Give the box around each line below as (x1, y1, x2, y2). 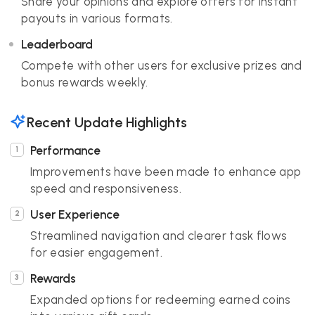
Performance (30, 143, 101, 157)
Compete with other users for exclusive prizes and (21, 58, 302, 72)
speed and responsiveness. (30, 181, 182, 195)
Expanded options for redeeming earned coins (30, 292, 291, 307)
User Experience (30, 207, 120, 221)
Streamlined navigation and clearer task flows (30, 229, 288, 243)
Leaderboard (21, 37, 93, 51)
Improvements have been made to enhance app (30, 165, 302, 179)
